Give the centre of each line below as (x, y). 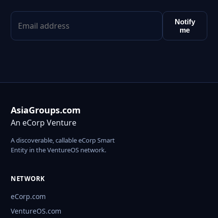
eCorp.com (28, 197)
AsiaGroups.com (46, 110)
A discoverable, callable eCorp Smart (63, 140)
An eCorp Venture (44, 123)
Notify (185, 22)
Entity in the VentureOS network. (58, 150)
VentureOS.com (36, 211)
